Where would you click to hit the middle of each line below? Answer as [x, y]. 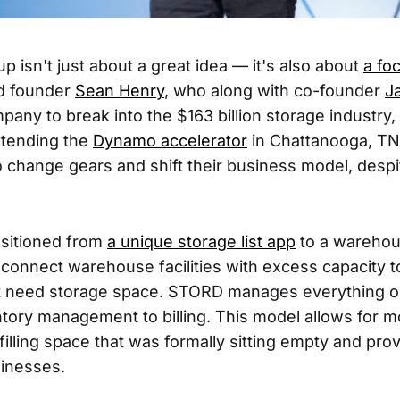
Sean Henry [120, 91]
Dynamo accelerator [170, 141]
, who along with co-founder [275, 91]
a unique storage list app [201, 242]
